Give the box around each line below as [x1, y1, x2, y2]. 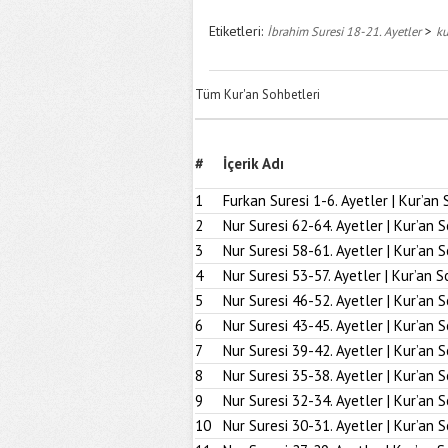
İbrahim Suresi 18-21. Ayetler [267, 23, 421, 39]
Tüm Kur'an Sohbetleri [195, 86, 320, 103]
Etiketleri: [209, 22, 267, 40]
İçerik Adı [223, 154, 284, 173]
